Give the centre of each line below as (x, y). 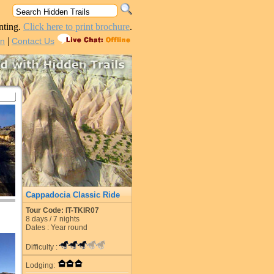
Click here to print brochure (76, 27)
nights (68, 219)
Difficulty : (43, 247)
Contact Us (33, 41)
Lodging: (41, 265)
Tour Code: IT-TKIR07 (62, 210)
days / (42, 219)
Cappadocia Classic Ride (73, 195)
